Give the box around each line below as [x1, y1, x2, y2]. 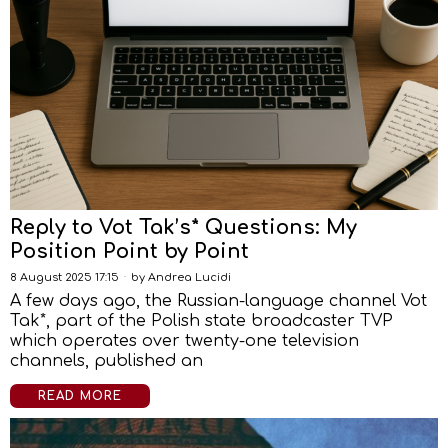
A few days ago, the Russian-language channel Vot [10, 292, 427, 310]
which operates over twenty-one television [10, 332, 359, 350]
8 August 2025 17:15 [10, 271, 119, 284]
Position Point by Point [10, 240, 249, 263]
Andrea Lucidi [148, 271, 231, 284]
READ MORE [38, 389, 122, 403]
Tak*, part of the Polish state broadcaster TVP [10, 312, 393, 330]
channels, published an [10, 352, 203, 370]
